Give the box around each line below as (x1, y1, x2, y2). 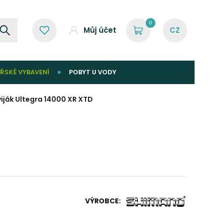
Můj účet (83, 25, 116, 35)
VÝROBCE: (85, 196, 121, 206)
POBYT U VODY (69, 67, 116, 77)
